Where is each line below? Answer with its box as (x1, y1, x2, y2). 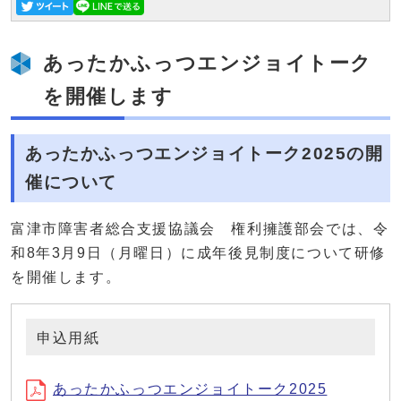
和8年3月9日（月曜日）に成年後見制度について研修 (11, 245, 386, 261)
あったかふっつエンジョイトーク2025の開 (25, 144, 384, 164)
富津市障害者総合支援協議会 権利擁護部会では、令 (11, 221, 389, 237)
